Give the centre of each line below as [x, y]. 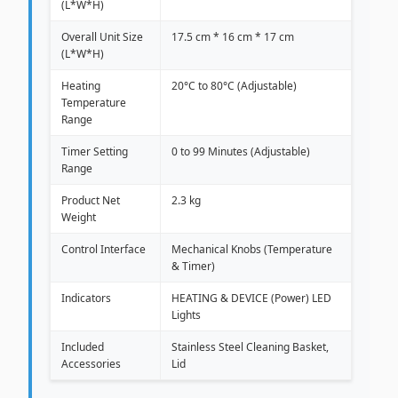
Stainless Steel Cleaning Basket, [250, 347]
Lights [186, 315]
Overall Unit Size [102, 37]
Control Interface [103, 249]
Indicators [86, 298]
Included [83, 347]
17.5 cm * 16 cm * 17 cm [233, 37]
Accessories [91, 364]
